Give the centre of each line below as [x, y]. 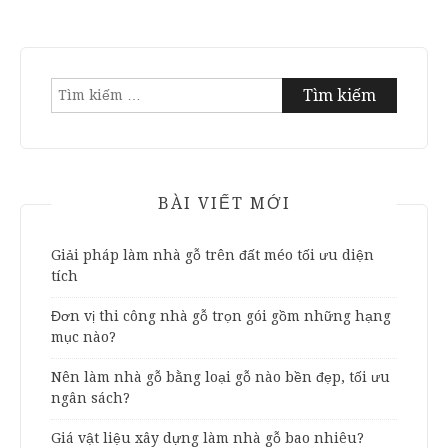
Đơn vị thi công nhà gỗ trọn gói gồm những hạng [221, 315]
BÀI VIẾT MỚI [224, 203]
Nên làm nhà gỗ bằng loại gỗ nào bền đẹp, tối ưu [220, 376]
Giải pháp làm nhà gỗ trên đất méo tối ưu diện [212, 254]
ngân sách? [94, 397]
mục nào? [85, 336]
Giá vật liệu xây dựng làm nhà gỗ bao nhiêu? [207, 437]
